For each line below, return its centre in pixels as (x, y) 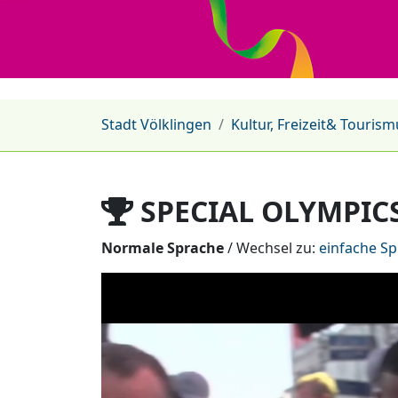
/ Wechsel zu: (271, 247)
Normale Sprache (163, 247)
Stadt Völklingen (156, 124)
